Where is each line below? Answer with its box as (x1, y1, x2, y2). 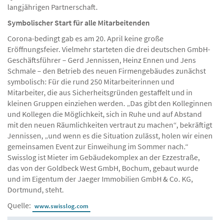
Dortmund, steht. (7, 184, 64, 194)
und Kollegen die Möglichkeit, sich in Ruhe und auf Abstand (7, 109, 202, 119)
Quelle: (7, 200, 32, 210)
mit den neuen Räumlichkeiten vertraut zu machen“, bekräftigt (7, 119, 212, 130)
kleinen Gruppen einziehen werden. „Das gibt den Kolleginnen (7, 98, 212, 108)
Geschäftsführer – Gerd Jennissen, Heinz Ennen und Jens (7, 55, 196, 65)
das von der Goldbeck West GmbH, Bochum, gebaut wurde (7, 163, 198, 173)
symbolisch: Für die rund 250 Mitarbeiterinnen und (7, 76, 174, 86)
